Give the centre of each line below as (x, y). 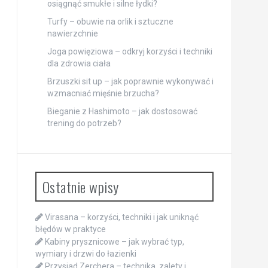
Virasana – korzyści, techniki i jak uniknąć (121, 217)
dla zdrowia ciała (79, 64)
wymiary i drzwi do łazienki (86, 254)
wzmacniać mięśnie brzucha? (103, 94)
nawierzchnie (72, 34)
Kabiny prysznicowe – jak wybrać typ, (114, 242)
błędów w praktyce (70, 229)
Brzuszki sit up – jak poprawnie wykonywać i (130, 82)
